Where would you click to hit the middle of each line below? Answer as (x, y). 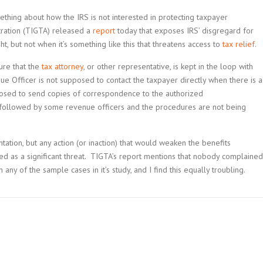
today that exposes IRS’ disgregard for (184, 31)
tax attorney (63, 66)
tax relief (239, 44)
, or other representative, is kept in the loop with (168, 66)
